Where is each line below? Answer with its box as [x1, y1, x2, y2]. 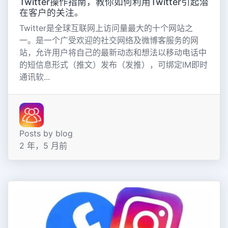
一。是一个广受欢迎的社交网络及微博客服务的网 [19, 35, 198, 45]
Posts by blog [19, 128, 73, 138]
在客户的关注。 [19, 7, 83, 18]
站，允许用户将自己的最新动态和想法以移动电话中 [19, 47, 207, 58]
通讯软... [19, 71, 50, 82]
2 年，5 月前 [19, 140, 67, 151]
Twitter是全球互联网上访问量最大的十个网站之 [19, 22, 193, 33]
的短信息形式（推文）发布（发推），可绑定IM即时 [19, 59, 208, 70]
